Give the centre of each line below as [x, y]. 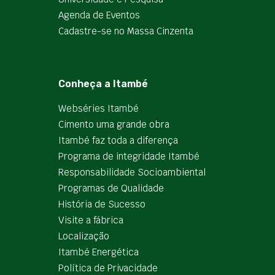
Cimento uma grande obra [114, 124]
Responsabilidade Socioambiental [132, 172]
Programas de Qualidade [111, 188]
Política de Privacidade [108, 268]
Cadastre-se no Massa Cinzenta [126, 31]
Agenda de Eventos [99, 15]
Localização [84, 236]
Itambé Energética [99, 252]
